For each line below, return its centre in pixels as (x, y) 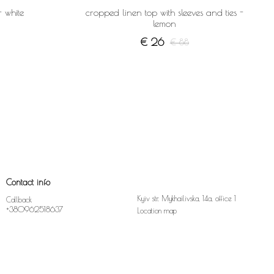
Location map (157, 210)
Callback (19, 199)
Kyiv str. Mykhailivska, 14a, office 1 (187, 198)
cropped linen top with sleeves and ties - (164, 13)
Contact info (28, 182)
